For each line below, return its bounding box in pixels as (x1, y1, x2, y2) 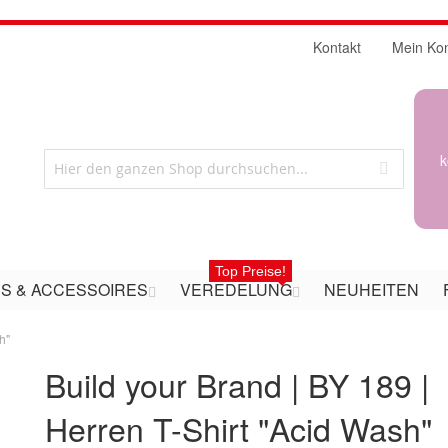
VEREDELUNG (180, 278, 292, 301)
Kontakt (313, 37, 361, 57)
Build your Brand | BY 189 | (45, 361, 430, 407)
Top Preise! (215, 263, 286, 279)
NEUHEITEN (324, 278, 419, 301)
